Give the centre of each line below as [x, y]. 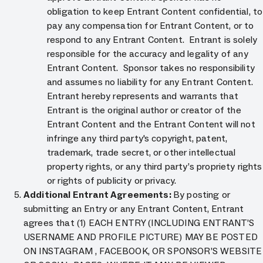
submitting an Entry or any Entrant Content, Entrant [134, 209]
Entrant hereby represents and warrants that [143, 96]
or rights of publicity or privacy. [112, 181]
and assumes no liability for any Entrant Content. [150, 82]
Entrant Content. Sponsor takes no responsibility [151, 68]
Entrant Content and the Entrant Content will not [151, 124]
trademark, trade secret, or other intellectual [141, 152]
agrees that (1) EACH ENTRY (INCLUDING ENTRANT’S [139, 223]
